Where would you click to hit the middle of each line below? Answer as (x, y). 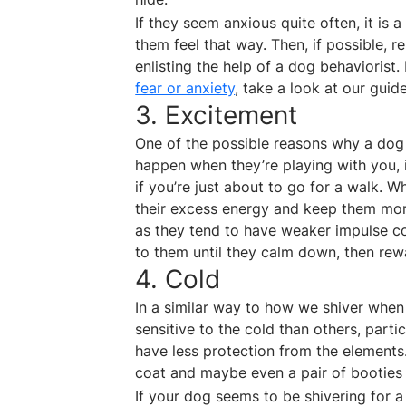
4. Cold (178, 280)
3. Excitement (217, 116)
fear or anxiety (185, 88)
